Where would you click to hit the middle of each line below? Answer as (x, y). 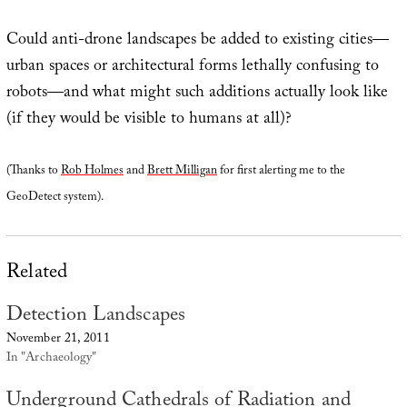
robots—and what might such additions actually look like (197, 94)
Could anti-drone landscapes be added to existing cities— (197, 42)
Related (37, 273)
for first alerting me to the (281, 172)
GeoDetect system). (55, 199)
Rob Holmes (92, 172)
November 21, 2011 (58, 340)
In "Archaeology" (51, 359)
